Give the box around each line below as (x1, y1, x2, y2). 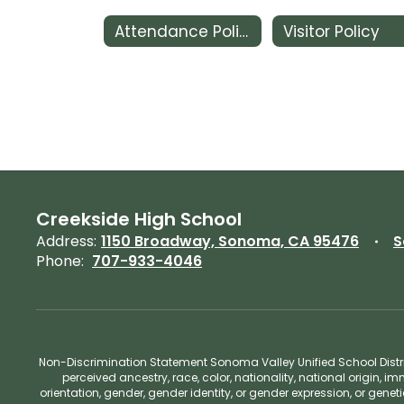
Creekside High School (36, 207, 242, 232)
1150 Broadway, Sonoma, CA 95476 (101, 231, 359, 252)
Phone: (36, 251, 84, 271)
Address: (36, 231, 96, 252)
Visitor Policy (283, 20, 381, 42)
